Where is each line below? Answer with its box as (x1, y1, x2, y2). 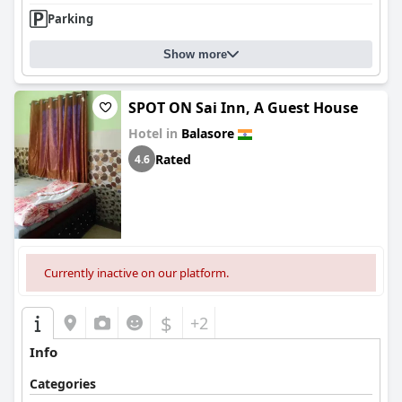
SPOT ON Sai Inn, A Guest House (128, 98, 358, 118)
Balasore (181, 125, 234, 142)
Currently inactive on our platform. (44, 265, 229, 281)
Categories (30, 375, 96, 392)
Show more (163, 48, 227, 61)
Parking (48, 11, 93, 27)
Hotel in (128, 125, 181, 142)
